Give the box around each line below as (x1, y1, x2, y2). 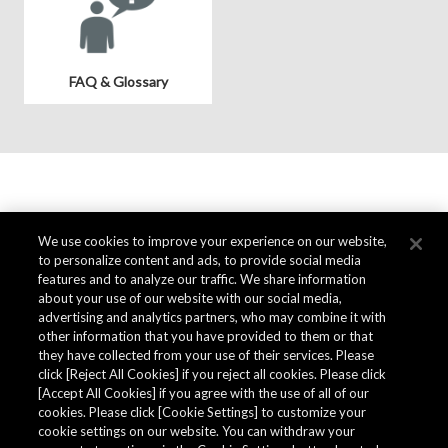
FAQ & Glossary (68, 72, 168, 90)
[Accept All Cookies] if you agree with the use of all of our (38, 385, 370, 401)
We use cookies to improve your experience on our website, (38, 233, 388, 249)
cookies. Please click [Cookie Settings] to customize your (38, 404, 367, 420)
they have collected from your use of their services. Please (38, 347, 375, 363)
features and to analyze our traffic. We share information (38, 271, 367, 287)
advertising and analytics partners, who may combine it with (38, 309, 387, 325)
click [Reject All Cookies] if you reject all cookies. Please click (38, 366, 387, 382)
